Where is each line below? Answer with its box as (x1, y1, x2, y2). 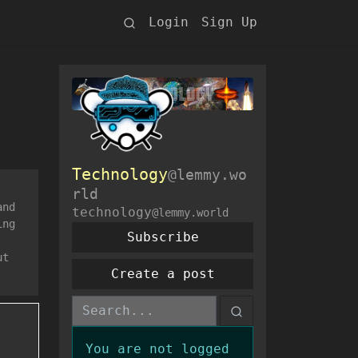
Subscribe (126, 229, 199, 245)
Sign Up (201, 14, 257, 30)
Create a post (110, 266, 215, 282)
